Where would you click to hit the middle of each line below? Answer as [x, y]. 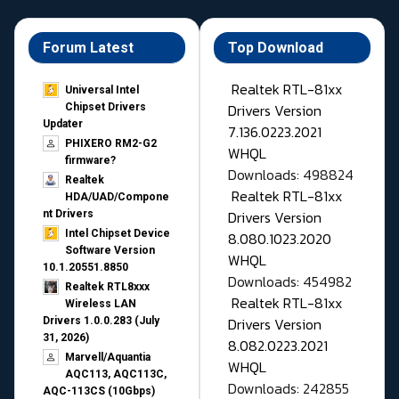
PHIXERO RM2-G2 [111, 144]
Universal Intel [102, 90]
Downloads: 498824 [291, 175]
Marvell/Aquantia [108, 358]
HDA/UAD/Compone [117, 197]
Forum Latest [88, 48]
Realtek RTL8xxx [107, 287]
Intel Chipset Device [118, 234]
